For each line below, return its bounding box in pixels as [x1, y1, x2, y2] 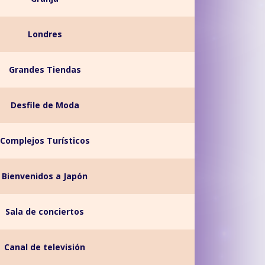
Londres [27, 28, 62, 40]
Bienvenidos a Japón [2, 170, 88, 182]
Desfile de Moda [10, 99, 79, 111]
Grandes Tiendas [8, 64, 81, 75]
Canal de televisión [4, 241, 86, 253]
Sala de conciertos [5, 206, 85, 217]
